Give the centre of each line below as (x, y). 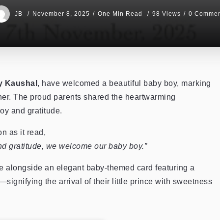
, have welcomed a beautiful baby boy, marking (124, 83)
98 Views (166, 14)
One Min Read (121, 14)
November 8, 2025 (61, 14)
